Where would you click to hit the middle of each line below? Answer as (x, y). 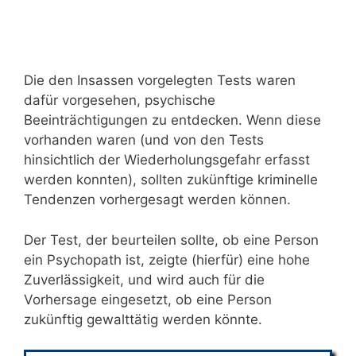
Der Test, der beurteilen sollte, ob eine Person (171, 240)
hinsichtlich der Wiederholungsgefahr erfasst (167, 160)
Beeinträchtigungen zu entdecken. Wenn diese (172, 120)
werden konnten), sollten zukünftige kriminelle (171, 180)
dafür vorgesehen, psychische (120, 100)
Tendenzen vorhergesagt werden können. (157, 199)
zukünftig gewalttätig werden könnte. (143, 319)
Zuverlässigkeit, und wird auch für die (144, 279)
